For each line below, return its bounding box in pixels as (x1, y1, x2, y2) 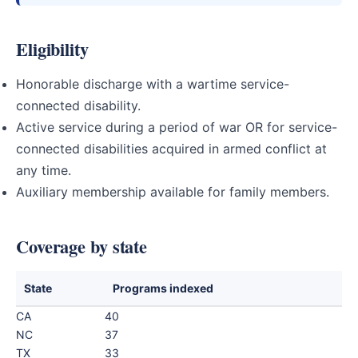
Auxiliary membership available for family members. (16, 184, 329, 200)
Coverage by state (16, 233, 148, 260)
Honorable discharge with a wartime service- (16, 76, 289, 92)
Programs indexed (113, 281, 213, 295)
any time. (16, 162, 71, 178)
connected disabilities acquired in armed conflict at (16, 141, 327, 157)
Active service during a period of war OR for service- (16, 119, 337, 135)
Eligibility (16, 36, 89, 62)
